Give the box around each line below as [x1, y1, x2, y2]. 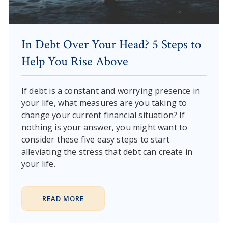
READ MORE [42, 193, 84, 203]
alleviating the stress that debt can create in [21, 146, 193, 157]
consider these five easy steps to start [21, 133, 169, 145]
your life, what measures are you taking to [21, 97, 187, 108]
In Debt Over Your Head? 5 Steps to [21, 36, 201, 53]
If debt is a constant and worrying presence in [21, 84, 201, 96]
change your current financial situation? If [21, 109, 185, 121]
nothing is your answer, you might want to [21, 121, 188, 133]
